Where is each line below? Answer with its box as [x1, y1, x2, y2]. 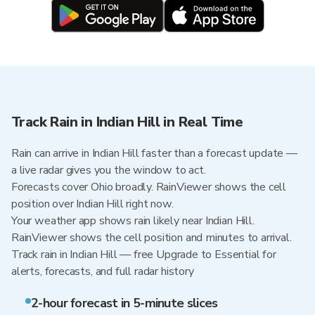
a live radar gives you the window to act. [11, 162, 206, 178]
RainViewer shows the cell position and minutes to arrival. [11, 230, 292, 245]
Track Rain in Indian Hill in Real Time [11, 112, 243, 131]
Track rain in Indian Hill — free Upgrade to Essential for [11, 247, 276, 262]
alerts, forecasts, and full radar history [11, 264, 194, 279]
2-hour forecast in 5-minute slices [31, 295, 218, 311]
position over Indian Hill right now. [11, 196, 174, 212]
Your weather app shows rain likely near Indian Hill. [11, 213, 255, 229]
